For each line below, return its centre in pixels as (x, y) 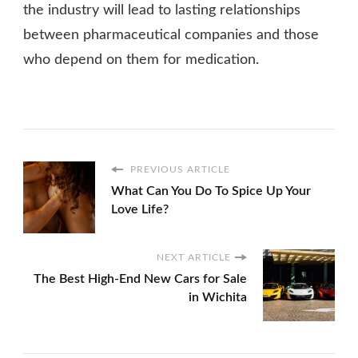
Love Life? (140, 210)
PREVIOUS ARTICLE (179, 170)
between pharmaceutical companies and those (171, 36)
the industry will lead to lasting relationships (162, 11)
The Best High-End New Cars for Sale (140, 279)
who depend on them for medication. (141, 60)
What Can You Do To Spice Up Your (211, 191)
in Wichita (218, 298)
